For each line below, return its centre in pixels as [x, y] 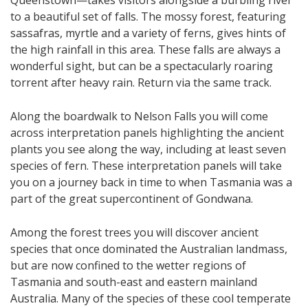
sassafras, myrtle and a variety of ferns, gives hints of [148, 33]
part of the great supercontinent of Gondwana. [132, 199]
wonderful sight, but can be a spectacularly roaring [142, 66]
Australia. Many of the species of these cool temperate [151, 299]
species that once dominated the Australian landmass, [149, 249]
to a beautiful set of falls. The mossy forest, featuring [148, 17]
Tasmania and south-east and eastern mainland [134, 282]
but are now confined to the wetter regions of [128, 266]
